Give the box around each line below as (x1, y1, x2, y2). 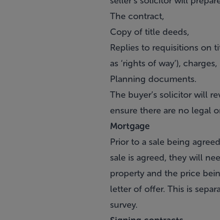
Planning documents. (110, 74, 196, 84)
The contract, (110, 11, 164, 22)
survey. (110, 199, 137, 210)
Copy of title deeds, (110, 27, 189, 37)
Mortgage (110, 121, 150, 132)
